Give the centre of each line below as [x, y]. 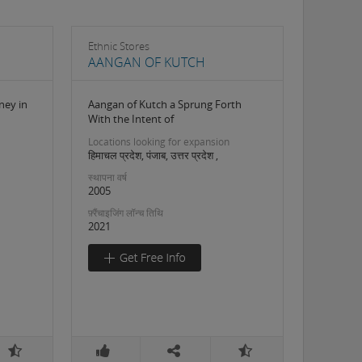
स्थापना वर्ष [108, 177]
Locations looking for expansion [159, 142]
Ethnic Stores [119, 46]
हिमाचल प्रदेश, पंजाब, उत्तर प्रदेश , [154, 155]
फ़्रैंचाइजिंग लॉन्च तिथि [126, 213]
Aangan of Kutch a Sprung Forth [165, 104]
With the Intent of [131, 119]
